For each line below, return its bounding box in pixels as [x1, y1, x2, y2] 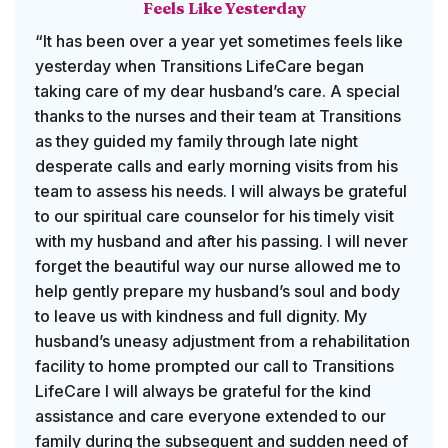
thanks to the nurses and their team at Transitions [35, 106, 401, 127]
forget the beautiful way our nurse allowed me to [35, 256, 401, 277]
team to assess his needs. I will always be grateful [35, 181, 407, 202]
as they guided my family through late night [35, 131, 358, 152]
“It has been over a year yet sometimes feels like [35, 31, 403, 52]
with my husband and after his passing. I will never [35, 231, 408, 252]
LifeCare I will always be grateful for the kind [35, 381, 371, 402]
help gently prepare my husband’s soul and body [35, 281, 400, 302]
